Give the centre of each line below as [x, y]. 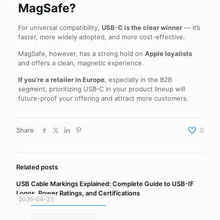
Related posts [37, 167]
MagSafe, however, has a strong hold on [81, 54]
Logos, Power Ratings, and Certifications [78, 193]
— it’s [191, 27]
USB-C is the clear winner [142, 27]
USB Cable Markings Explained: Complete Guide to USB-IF [105, 184]
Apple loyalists [168, 54]
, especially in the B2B [138, 80]
